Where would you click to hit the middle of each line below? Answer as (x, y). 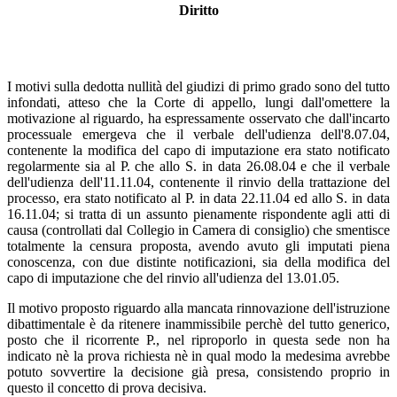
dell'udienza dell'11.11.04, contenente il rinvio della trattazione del (198, 182)
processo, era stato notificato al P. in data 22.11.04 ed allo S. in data (198, 198)
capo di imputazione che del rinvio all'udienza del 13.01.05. (173, 277)
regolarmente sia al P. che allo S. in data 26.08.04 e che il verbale (198, 166)
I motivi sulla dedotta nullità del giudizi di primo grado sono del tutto (198, 86)
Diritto (198, 10)
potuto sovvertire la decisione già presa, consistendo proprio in (198, 371)
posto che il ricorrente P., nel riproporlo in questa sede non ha (198, 339)
